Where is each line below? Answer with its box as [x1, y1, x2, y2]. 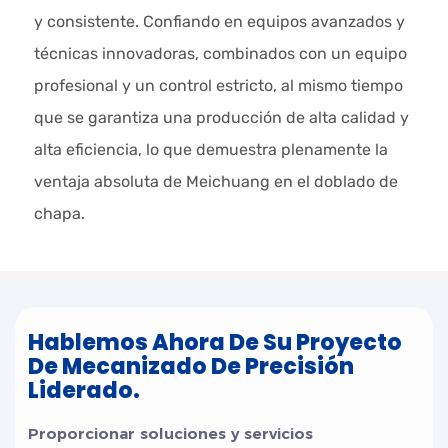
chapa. [33, 204, 85, 224]
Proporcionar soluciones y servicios [28, 423, 314, 443]
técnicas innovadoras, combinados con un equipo [33, 44, 407, 64]
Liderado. [28, 374, 141, 406]
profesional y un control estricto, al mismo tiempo [33, 76, 403, 96]
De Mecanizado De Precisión [28, 350, 355, 382]
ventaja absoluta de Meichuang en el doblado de [33, 172, 398, 192]
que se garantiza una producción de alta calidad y [33, 108, 409, 128]
